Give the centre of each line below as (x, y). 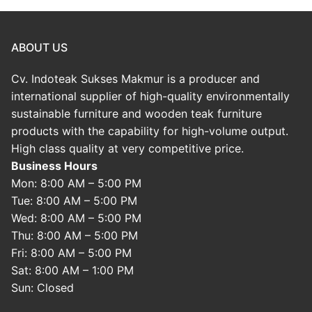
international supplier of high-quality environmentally (150, 96)
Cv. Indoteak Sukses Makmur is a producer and (135, 78)
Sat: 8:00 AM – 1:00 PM (72, 270)
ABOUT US (39, 47)
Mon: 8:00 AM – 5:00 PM (76, 183)
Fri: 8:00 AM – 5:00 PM (71, 252)
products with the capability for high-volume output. (150, 131)
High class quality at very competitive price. (127, 148)
